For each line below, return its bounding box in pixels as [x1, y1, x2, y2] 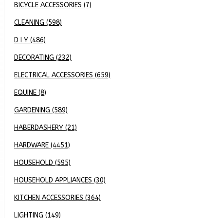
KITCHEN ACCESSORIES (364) [14, 194, 101, 202]
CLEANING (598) [14, 18, 62, 27]
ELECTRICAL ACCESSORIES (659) [14, 71, 110, 79]
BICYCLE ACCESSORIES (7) [14, 1, 91, 9]
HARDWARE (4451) [14, 141, 70, 149]
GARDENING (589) [14, 106, 68, 114]
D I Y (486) [14, 36, 46, 44]
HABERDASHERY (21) [14, 124, 77, 132]
